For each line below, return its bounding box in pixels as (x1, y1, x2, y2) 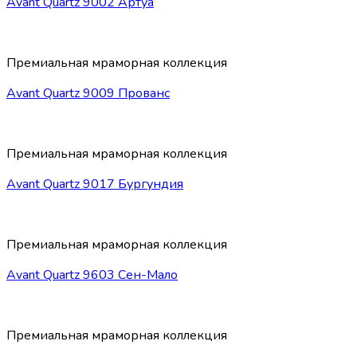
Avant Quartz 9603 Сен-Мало (6, 266, 178, 284)
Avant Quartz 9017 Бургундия (6, 175, 183, 194)
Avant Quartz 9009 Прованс (6, 84, 170, 103)
